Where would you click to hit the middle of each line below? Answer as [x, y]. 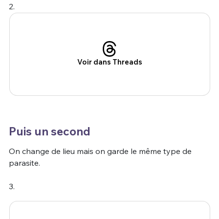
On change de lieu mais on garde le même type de [100, 151]
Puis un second [49, 131]
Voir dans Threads [109, 62]
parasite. [24, 163]
